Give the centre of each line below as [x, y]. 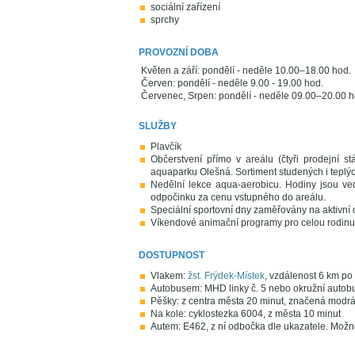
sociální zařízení [185, 7]
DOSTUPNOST [172, 255]
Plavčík [166, 147]
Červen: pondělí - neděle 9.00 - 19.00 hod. [232, 83]
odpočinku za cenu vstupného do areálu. [238, 197]
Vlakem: [169, 276]
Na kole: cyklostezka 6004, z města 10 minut [246, 314]
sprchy [165, 20]
